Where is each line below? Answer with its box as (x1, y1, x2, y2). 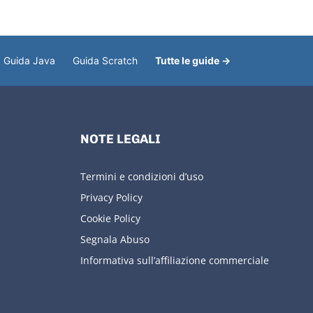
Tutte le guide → (155, 54, 231, 66)
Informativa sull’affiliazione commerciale (80, 253, 269, 267)
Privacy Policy (80, 190, 143, 204)
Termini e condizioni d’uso (80, 169, 203, 183)
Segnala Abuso (80, 232, 150, 246)
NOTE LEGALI (80, 131, 161, 147)
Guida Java (3, 54, 55, 66)
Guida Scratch (73, 54, 138, 66)
